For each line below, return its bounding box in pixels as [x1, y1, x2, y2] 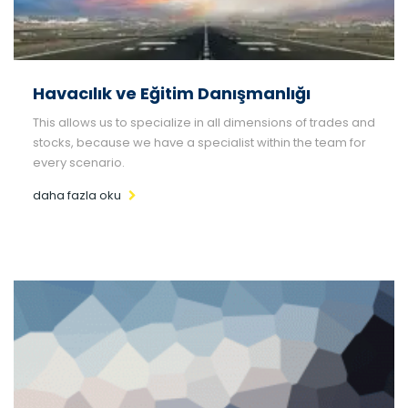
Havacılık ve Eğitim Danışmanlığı [33, 81, 311, 105]
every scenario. [33, 153, 125, 171]
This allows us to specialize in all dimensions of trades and [33, 113, 375, 131]
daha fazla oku [33, 186, 121, 204]
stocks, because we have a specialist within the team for [33, 133, 366, 151]
